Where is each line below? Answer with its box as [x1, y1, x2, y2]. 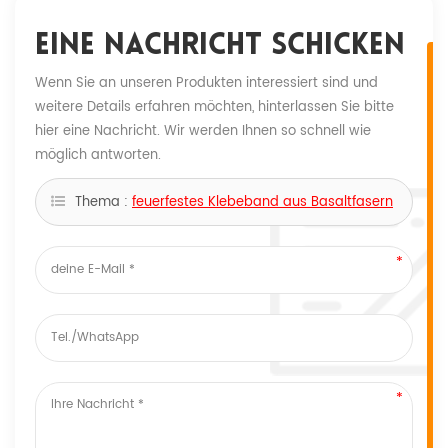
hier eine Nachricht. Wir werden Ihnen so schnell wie [35, 120, 371, 142]
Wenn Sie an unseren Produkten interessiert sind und [35, 72, 378, 94]
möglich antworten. [35, 144, 161, 166]
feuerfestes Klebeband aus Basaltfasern [132, 191, 393, 213]
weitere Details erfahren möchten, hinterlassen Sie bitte [35, 96, 394, 118]
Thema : [75, 191, 132, 213]
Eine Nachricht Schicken [35, 30, 405, 62]
